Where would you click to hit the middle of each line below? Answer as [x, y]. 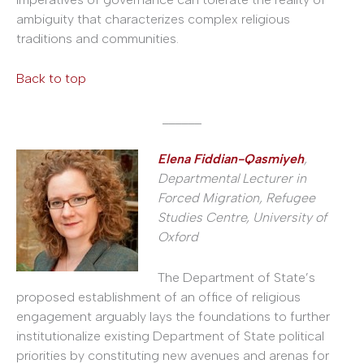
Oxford [178, 237]
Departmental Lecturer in [232, 179]
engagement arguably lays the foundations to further [173, 317]
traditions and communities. [97, 38]
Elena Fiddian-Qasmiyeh [231, 159]
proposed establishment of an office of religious [158, 297]
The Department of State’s [236, 278]
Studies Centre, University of [242, 218]
